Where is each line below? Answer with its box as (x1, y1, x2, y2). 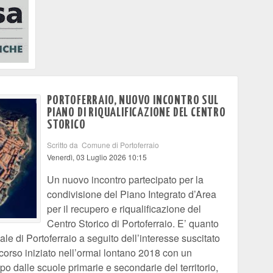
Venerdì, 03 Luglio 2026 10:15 (47, 152, 147, 162)
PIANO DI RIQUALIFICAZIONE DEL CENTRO (47, 107, 226, 119)
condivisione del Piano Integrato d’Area (47, 187, 216, 201)
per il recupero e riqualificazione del (47, 202, 201, 216)
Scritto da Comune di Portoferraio (47, 140, 159, 150)
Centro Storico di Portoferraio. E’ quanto (47, 216, 219, 230)
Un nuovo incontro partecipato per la (47, 172, 204, 186)
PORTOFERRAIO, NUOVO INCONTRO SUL (47, 94, 219, 107)
